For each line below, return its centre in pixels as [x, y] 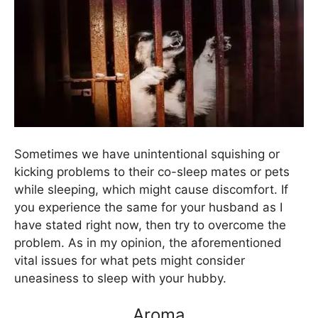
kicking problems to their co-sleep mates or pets [152, 171]
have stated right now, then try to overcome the [150, 225]
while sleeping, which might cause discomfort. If [151, 189]
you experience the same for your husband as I [148, 207]
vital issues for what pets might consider [130, 260]
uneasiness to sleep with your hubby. [120, 278]
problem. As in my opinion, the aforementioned [148, 242]
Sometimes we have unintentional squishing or [147, 154]
